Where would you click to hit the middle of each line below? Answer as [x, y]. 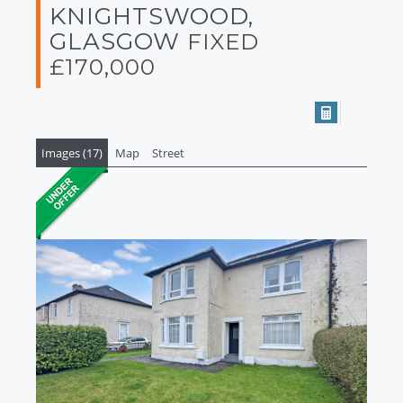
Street [168, 152]
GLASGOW [118, 41]
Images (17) [72, 152]
